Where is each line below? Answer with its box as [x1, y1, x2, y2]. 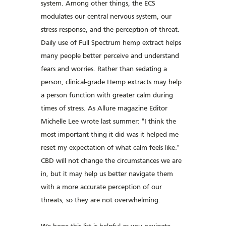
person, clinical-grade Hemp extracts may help [41, 79, 182, 86]
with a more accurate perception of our [41, 184, 162, 191]
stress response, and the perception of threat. [41, 27, 180, 33]
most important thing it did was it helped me [41, 132, 179, 138]
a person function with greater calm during [41, 92, 174, 99]
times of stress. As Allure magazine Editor [41, 105, 168, 112]
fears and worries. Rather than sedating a [41, 66, 167, 73]
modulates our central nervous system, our [41, 14, 172, 20]
